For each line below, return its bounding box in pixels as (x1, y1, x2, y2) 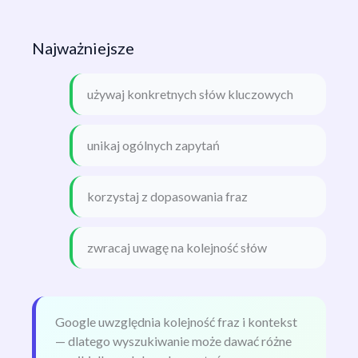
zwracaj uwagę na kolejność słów (86, 240, 267, 256)
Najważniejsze (32, 38, 134, 58)
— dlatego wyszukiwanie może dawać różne (55, 333, 292, 349)
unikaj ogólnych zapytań (86, 137, 220, 153)
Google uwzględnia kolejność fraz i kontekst (55, 314, 297, 330)
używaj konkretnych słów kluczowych (86, 86, 293, 102)
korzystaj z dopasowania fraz (86, 189, 248, 205)
